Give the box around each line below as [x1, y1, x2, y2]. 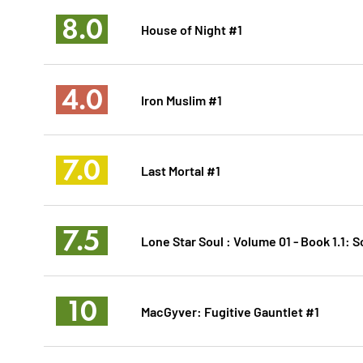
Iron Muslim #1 [140, 91, 222, 109]
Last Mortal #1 [140, 161, 220, 179]
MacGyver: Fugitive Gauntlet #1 [140, 302, 319, 320]
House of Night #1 [140, 20, 242, 38]
